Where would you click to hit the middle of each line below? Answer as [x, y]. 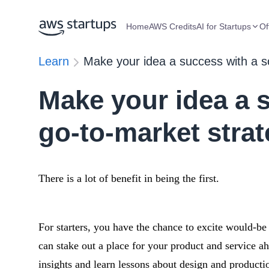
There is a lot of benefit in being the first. [129, 178]
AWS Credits [173, 26]
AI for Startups [224, 26]
